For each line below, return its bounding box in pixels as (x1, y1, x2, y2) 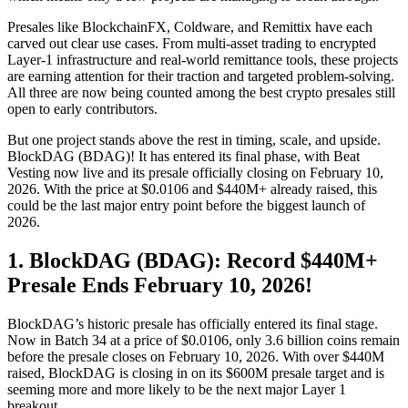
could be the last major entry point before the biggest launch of (7, 197, 365, 213)
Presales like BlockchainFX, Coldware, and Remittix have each (7, 18, 372, 35)
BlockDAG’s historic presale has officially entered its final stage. (7, 315, 378, 331)
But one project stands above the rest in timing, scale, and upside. (7, 131, 381, 148)
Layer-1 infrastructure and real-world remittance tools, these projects (7, 51, 398, 67)
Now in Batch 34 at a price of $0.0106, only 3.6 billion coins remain (7, 331, 400, 348)
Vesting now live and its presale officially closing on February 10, (7, 164, 383, 180)
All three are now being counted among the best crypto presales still (7, 84, 395, 100)
